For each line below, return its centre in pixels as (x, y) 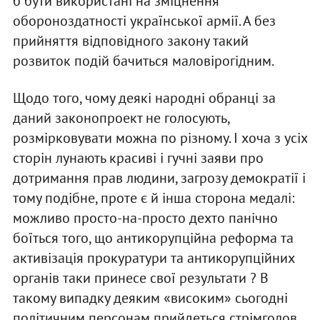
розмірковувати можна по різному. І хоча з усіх (160, 137)
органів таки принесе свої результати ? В (140, 277)
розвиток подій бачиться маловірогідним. (143, 60)
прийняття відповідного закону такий (130, 40)
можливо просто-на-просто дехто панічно (145, 217)
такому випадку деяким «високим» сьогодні (150, 297)
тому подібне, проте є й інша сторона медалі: (153, 197)
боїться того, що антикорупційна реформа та (153, 237)
